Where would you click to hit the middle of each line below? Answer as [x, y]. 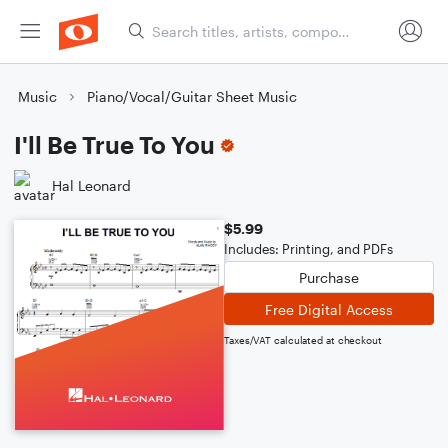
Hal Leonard [91, 185]
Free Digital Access [329, 309]
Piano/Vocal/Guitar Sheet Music [192, 96]
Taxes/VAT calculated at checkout [303, 340]
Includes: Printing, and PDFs [308, 249]
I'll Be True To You [114, 144]
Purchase [329, 277]
